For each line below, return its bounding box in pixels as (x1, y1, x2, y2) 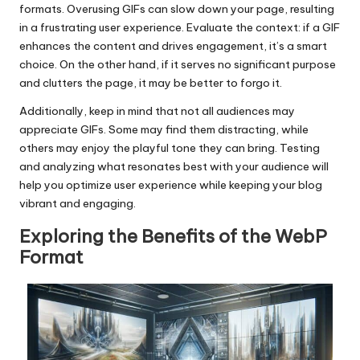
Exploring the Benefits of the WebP (19, 225, 327, 248)
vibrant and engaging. (19, 196, 136, 211)
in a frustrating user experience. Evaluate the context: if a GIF (19, 20, 340, 35)
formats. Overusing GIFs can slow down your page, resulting (19, 2, 334, 17)
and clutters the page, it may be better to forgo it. (19, 76, 282, 91)
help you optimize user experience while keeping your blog (19, 178, 322, 193)
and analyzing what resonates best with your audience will (19, 159, 329, 174)
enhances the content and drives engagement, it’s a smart (19, 39, 327, 54)
